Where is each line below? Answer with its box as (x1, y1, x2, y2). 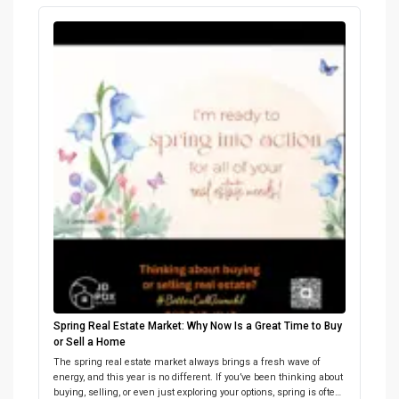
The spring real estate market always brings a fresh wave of (53, 355, 321, 368)
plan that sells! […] (53, 13, 134, 26)
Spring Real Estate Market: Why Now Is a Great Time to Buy (53, 319, 342, 332)
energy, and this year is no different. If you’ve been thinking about (53, 370, 343, 383)
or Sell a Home (53, 335, 126, 348)
